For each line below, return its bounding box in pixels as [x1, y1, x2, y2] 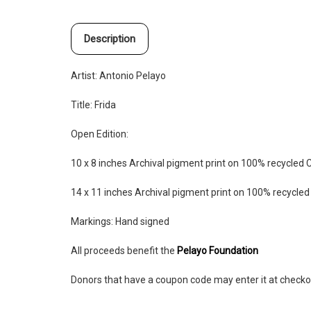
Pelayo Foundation [177, 245, 258, 257]
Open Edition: [71, 128, 131, 140]
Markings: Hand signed [71, 216, 169, 228]
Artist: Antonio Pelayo [71, 70, 166, 82]
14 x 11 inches [71, 187, 135, 199]
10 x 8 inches [71, 158, 129, 169]
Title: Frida [71, 99, 116, 111]
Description [83, 33, 135, 46]
